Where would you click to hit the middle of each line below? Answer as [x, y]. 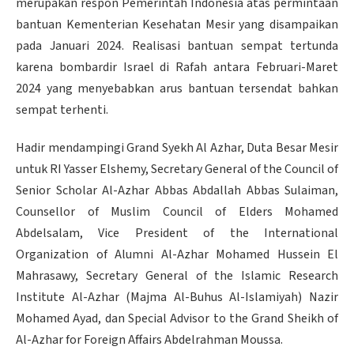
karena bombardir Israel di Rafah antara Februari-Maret [177, 68]
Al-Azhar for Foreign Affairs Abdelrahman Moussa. [149, 340]
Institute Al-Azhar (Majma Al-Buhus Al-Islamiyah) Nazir [177, 298]
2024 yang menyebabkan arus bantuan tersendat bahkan [177, 89]
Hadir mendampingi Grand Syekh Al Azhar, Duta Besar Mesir [177, 148]
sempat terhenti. [62, 110]
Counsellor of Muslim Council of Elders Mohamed [177, 212]
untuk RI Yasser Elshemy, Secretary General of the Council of [177, 169]
